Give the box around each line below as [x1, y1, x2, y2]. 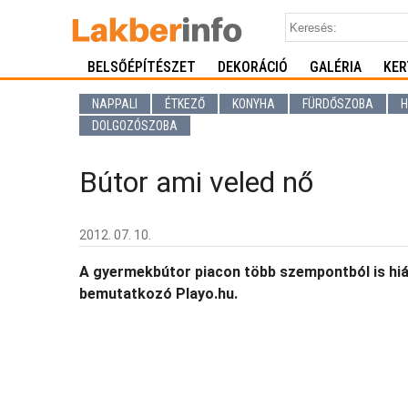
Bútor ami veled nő [79, 165, 313, 199]
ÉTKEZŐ [165, 97, 205, 111]
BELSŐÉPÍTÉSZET [87, 58, 196, 76]
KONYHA [232, 97, 275, 111]
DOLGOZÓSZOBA [92, 118, 178, 133]
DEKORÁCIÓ [218, 58, 288, 76]
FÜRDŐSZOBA [302, 97, 373, 111]
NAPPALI [92, 97, 138, 111]
